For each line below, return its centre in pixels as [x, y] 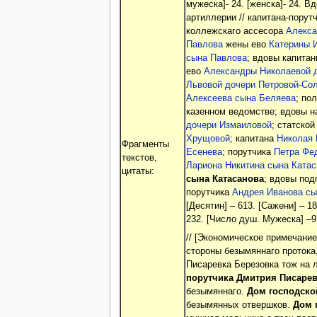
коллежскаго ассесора [236, 31]
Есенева [204, 152]
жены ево [246, 45]
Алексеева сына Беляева [241, 99]
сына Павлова [216, 58]
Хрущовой [208, 139]
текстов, [139, 157]
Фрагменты [145, 144]
